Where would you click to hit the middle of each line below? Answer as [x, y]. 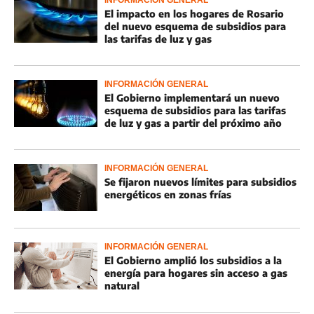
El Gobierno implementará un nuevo [192, 98]
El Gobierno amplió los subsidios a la [193, 260]
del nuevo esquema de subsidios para [195, 26]
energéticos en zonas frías [168, 194]
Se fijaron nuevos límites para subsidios [200, 182]
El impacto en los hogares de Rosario [194, 14]
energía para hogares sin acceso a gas [196, 273]
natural [122, 286]
